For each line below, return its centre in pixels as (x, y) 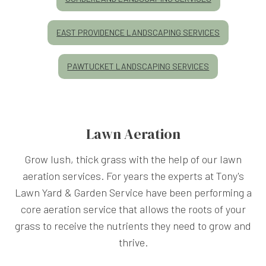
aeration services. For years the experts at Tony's (133, 175)
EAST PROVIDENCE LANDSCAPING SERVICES (138, 32)
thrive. (133, 242)
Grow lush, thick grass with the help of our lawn (133, 159)
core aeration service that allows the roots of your (133, 209)
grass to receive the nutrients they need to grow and (133, 225)
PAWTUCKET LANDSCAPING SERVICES (138, 66)
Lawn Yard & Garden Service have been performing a (133, 192)
